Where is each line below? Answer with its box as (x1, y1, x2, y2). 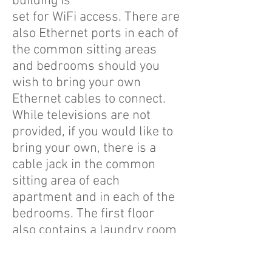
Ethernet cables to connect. (12, 91, 166, 107)
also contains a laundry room (12, 222, 177, 239)
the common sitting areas (12, 42, 157, 58)
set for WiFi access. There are (12, 9, 180, 25)
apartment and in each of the (12, 189, 175, 206)
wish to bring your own (12, 75, 141, 91)
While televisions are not (12, 107, 151, 124)
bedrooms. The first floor (12, 206, 154, 222)
